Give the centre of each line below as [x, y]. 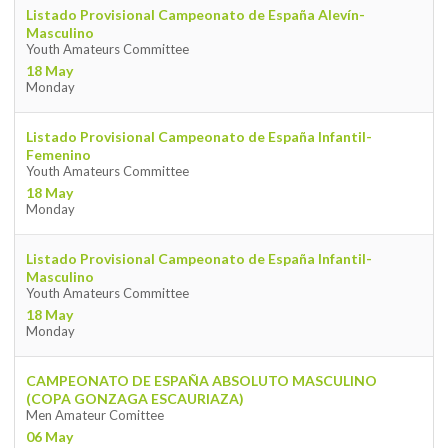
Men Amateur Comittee [94, 415]
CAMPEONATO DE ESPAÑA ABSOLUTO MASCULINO [201, 381]
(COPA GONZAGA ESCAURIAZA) [134, 399]
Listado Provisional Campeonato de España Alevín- [195, 15]
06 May [49, 437]
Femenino [58, 155]
